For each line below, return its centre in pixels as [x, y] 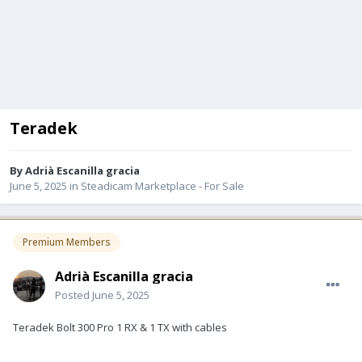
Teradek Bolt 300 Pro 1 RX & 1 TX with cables [120, 327]
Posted [74, 295]
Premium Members [67, 242]
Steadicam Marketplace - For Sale [162, 186]
